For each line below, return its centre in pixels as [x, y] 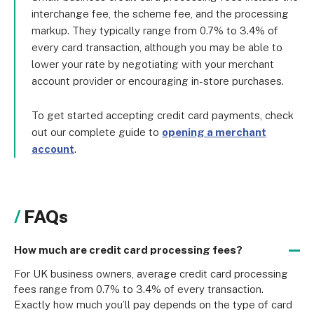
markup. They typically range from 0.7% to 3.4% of [155, 30]
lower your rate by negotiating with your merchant [153, 64]
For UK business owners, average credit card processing [151, 274]
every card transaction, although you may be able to [157, 47]
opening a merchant [214, 132]
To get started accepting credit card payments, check [163, 115]
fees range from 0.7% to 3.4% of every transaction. [139, 289]
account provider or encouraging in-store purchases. [158, 81]
